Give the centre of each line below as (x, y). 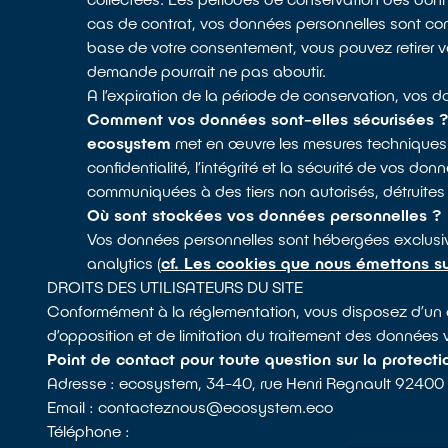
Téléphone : (89, 430)
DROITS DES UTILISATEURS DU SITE (175, 286)
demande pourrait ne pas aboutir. (207, 70)
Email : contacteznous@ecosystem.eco (190, 406)
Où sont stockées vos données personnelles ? (264, 214)
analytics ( (124, 262)
